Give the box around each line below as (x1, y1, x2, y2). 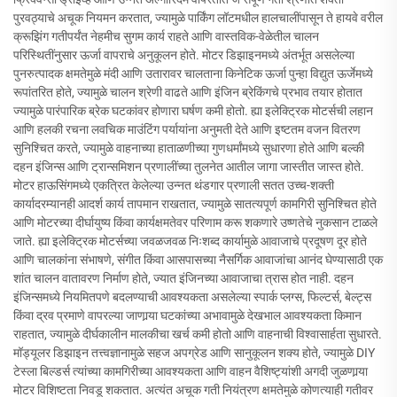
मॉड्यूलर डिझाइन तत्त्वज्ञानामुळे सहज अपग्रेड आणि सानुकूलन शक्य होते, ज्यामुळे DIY (13, 346, 375, 360)
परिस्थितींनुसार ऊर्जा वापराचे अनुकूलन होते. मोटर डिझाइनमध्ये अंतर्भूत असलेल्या (13, 48, 354, 62)
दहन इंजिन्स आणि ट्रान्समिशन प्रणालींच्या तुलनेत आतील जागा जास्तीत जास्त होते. (13, 160, 364, 174)
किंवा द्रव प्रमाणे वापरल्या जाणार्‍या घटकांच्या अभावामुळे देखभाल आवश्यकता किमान (13, 308, 362, 323)
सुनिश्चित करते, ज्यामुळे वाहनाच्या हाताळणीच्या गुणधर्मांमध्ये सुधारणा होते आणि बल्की (13, 141, 364, 155)
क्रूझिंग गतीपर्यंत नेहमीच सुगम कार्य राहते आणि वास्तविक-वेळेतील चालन (13, 29, 319, 43)
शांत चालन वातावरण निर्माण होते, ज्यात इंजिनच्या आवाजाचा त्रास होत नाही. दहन (13, 271, 354, 285)
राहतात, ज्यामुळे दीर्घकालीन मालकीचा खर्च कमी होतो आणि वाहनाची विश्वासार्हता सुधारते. (13, 327, 382, 341)
